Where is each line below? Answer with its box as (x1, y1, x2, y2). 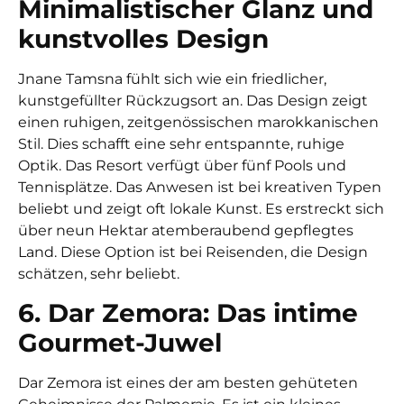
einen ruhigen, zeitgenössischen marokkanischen (18, 114, 379, 132)
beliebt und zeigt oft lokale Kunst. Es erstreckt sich (18, 200, 384, 218)
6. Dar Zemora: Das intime (18, 297, 358, 328)
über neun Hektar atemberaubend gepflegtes (18, 222, 353, 240)
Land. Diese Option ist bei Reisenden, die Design (18, 243, 368, 262)
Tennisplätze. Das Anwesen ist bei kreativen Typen (18, 179, 381, 197)
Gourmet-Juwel (18, 326, 222, 358)
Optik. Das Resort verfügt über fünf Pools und (18, 157, 346, 175)
